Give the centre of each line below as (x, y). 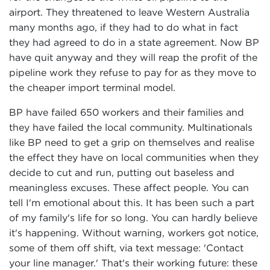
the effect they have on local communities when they (134, 157)
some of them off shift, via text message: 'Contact (126, 248)
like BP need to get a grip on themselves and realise (132, 142)
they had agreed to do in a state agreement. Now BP (134, 42)
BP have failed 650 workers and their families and (127, 112)
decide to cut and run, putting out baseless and (122, 172)
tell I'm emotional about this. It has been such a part (132, 202)
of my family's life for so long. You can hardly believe (133, 218)
